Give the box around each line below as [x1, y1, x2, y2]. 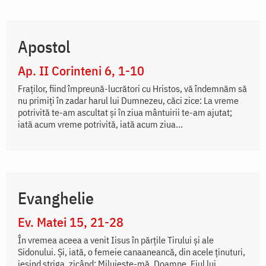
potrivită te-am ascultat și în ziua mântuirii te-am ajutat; [18, 106, 232, 119]
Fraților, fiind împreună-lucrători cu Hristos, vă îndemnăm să [18, 83, 247, 95]
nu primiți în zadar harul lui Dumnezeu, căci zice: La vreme [18, 94, 239, 107]
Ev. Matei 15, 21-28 [18, 213, 123, 231]
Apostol [18, 36, 70, 58]
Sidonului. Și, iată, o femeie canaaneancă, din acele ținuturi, [18, 246, 245, 258]
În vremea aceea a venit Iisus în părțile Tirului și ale [18, 234, 214, 246]
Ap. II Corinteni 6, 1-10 [18, 62, 144, 80]
